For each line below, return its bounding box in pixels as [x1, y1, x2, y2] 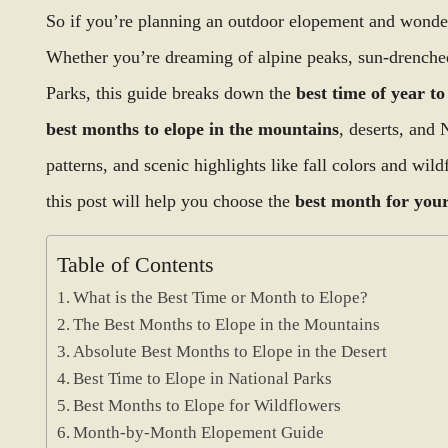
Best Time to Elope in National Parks [73, 369, 333, 388]
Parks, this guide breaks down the [46, 83, 296, 103]
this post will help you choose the [46, 191, 295, 211]
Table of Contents [57, 253, 214, 278]
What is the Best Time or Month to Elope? [73, 288, 369, 307]
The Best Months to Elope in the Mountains [73, 315, 381, 334]
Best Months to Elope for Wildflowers [73, 396, 342, 415]
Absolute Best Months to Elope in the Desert [73, 342, 388, 361]
